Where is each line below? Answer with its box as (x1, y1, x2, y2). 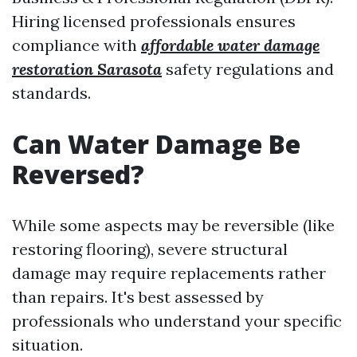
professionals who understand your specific (12, 311, 342, 331)
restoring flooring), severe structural (12, 239, 288, 259)
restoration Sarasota (12, 59, 162, 79)
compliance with (12, 35, 141, 55)
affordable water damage (141, 35, 320, 55)
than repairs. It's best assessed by (12, 287, 264, 307)
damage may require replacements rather (12, 263, 326, 283)
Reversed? (12, 157, 144, 191)
